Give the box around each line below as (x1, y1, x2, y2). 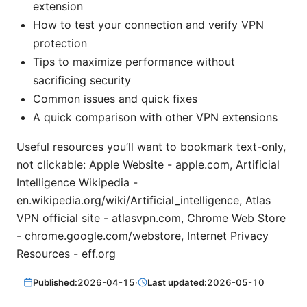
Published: (33, 276, 78, 288)
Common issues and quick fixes (33, 92, 197, 106)
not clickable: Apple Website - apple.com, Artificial (16, 158, 280, 172)
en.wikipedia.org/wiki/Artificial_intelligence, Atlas (16, 193, 271, 208)
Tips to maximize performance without (33, 55, 235, 69)
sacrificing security (33, 73, 131, 88)
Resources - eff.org (16, 247, 116, 261)
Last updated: (147, 276, 208, 288)
